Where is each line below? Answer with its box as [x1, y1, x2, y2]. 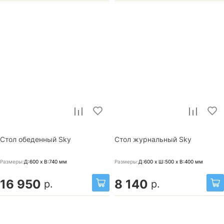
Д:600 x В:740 [24, 158, 59, 164]
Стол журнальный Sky [114, 135, 191, 143]
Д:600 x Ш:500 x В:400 [138, 158, 195, 164]
